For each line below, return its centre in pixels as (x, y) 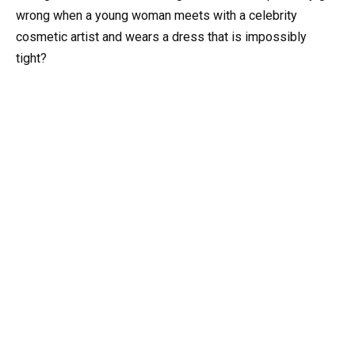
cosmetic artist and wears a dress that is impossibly (161, 36)
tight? (31, 58)
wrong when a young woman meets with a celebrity (157, 15)
